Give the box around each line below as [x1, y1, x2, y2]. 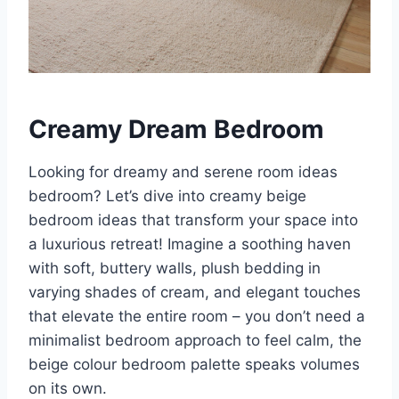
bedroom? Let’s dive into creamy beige [28, 187, 306, 206]
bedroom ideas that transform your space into [28, 211, 358, 230]
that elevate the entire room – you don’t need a [28, 307, 365, 326]
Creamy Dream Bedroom [28, 114, 324, 145]
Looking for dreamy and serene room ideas [28, 163, 338, 182]
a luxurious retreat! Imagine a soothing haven [28, 235, 351, 254]
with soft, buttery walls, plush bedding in [28, 259, 321, 278]
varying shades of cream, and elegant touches [28, 283, 361, 302]
